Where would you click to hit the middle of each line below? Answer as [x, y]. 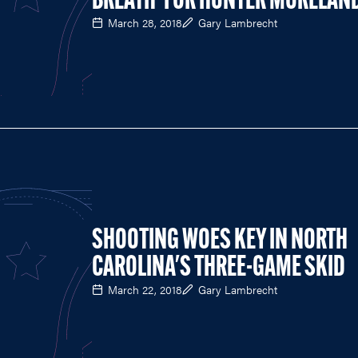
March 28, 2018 [145, 22]
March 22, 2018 [145, 290]
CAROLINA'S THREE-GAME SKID [219, 269]
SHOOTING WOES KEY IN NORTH [220, 242]
